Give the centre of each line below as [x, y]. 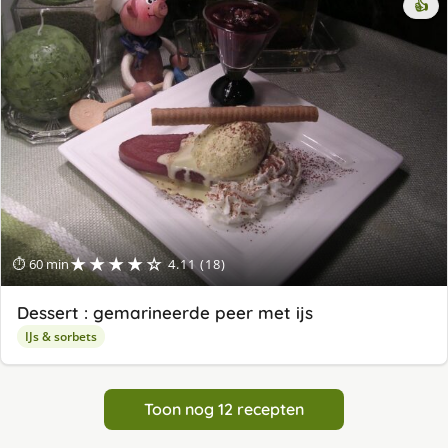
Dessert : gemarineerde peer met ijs [165, 312]
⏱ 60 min [41, 263]
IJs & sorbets [61, 336]
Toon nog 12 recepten [224, 408]
